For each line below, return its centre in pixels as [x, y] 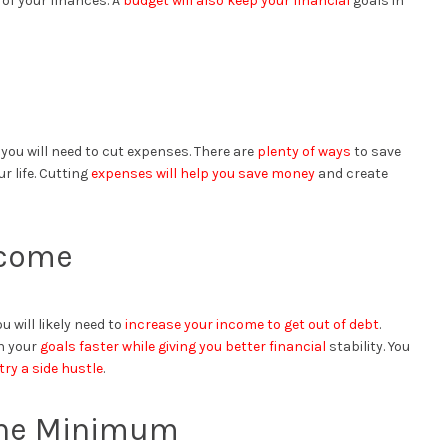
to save [376, 151]
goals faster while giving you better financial [183, 346]
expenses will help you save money [203, 173]
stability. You [368, 346]
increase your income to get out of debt [252, 324]
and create [351, 173]
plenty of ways [304, 151]
